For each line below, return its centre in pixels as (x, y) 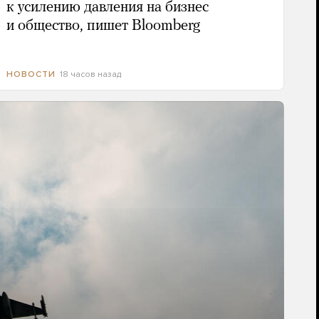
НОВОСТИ (31, 74)
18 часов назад (90, 74)
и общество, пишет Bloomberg (103, 26)
